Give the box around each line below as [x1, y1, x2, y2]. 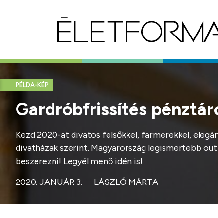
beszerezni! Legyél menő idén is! [16, 156, 143, 166]
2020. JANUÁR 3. [16, 177, 82, 187]
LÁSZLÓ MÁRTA [94, 177, 158, 187]
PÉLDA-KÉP [16, 81, 49, 89]
